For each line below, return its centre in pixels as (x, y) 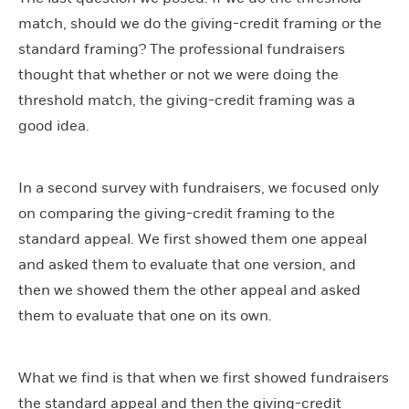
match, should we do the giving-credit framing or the (200, 23)
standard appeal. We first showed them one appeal (193, 239)
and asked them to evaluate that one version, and (187, 264)
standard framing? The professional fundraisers (182, 49)
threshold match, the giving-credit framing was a (187, 100)
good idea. (54, 126)
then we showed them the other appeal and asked (189, 290)
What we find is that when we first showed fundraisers (204, 378)
